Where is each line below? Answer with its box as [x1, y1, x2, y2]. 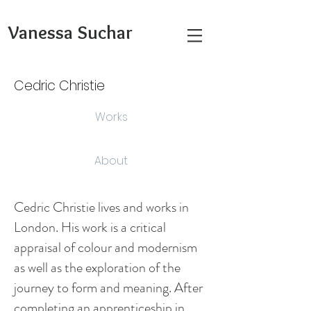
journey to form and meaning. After [14, 278, 203, 298]
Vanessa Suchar [8, 21, 133, 44]
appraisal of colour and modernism [14, 237, 197, 258]
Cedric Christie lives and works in [14, 197, 189, 217]
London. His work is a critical [14, 217, 166, 237]
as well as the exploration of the [14, 258, 180, 278]
